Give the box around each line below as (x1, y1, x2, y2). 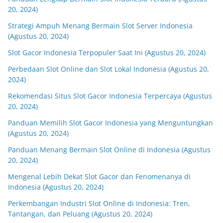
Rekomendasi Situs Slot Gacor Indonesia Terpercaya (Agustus (8, 91, 212, 101)
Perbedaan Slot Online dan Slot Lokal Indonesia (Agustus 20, (8, 64, 209, 74)
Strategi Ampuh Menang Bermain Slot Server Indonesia (8, 21, 193, 30)
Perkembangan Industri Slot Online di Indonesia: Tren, (8, 199, 190, 208)
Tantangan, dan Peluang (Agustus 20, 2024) (8, 209, 152, 219)
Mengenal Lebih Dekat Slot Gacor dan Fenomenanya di (8, 172, 191, 181)
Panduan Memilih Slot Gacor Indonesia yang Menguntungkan (8, 118, 213, 127)
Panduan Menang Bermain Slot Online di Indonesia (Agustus (8, 145, 211, 154)
